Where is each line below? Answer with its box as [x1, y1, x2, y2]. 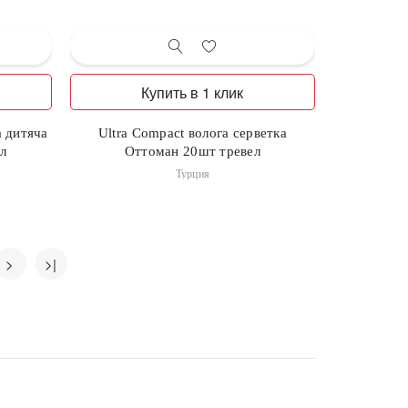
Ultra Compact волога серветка [97, 125, 287, 140]
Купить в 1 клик [141, 81, 244, 103]
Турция [175, 167, 210, 180]
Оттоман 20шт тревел [124, 143, 261, 158]
